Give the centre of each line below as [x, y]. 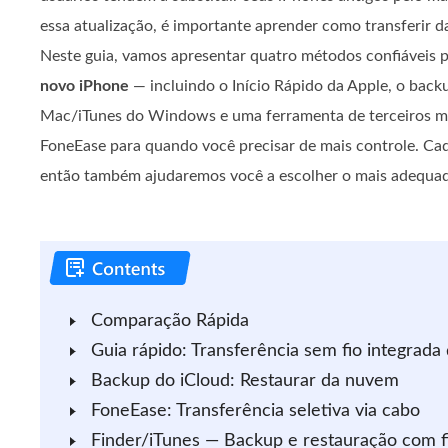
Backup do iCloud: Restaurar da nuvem [244, 381]
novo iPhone [84, 86]
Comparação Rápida [169, 321]
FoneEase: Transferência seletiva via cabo [255, 411]
